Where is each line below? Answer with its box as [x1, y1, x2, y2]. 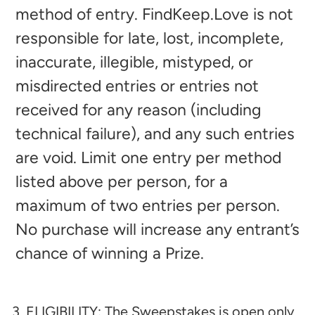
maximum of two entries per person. [15, 195, 280, 216]
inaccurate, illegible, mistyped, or [15, 52, 253, 72]
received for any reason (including [15, 100, 262, 120]
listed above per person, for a [15, 172, 228, 192]
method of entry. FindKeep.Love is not [15, 4, 293, 25]
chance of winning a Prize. [15, 243, 204, 264]
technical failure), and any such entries [15, 124, 295, 144]
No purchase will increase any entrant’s [15, 219, 300, 240]
